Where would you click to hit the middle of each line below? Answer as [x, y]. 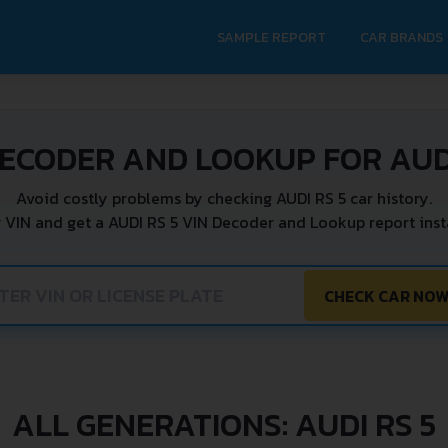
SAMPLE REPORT [271, 37]
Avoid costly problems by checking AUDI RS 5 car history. [224, 198]
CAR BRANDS [401, 37]
